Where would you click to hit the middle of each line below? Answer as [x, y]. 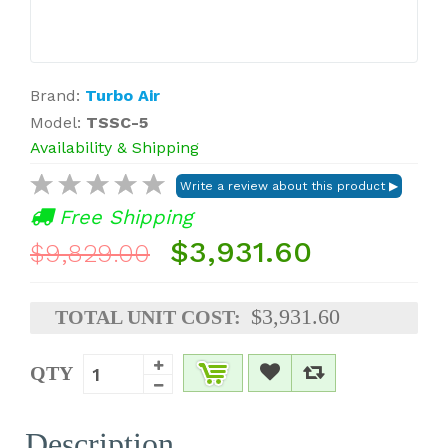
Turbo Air [122, 95]
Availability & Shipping [114, 147]
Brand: [57, 95]
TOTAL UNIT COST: [148, 317]
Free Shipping [122, 217]
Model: [58, 122]
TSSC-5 [117, 122]
